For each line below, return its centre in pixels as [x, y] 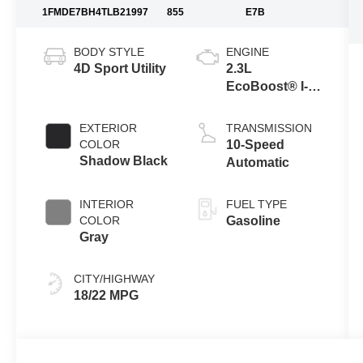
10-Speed [255, 145]
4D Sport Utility [120, 69]
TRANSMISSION [269, 128]
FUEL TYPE [256, 205]
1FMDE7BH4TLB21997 [96, 12]
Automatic [257, 163]
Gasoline [253, 221]
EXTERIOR [109, 128]
